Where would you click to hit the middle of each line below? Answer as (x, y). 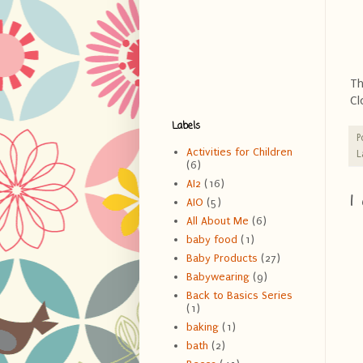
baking (202, 327)
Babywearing (218, 277)
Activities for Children (239, 152)
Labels (186, 126)
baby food (211, 240)
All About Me (217, 221)
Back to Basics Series (239, 296)
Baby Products (222, 258)
